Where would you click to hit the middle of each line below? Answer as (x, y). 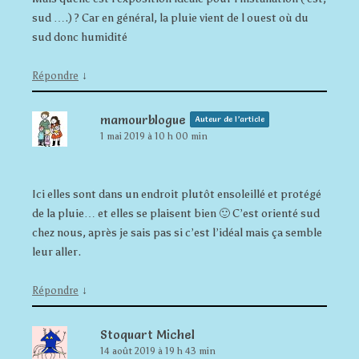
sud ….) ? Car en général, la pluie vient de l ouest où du (170, 18)
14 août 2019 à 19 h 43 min (158, 351)
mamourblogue (143, 119)
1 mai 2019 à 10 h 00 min (154, 136)
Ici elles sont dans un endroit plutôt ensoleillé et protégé (177, 194)
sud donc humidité (80, 37)
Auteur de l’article (230, 119)
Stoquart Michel (147, 334)
